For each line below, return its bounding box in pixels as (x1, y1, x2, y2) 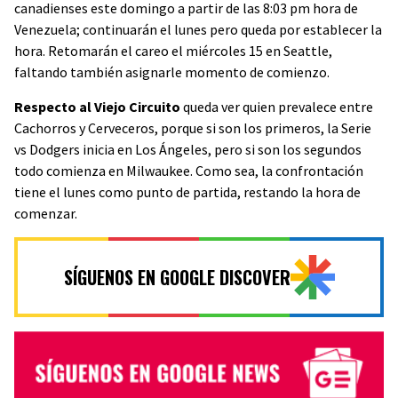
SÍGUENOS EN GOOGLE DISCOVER (63, 264, 291, 291)
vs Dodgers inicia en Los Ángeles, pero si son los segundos (14, 140, 362, 158)
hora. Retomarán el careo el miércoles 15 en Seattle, (14, 42, 332, 60)
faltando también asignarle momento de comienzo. (14, 63, 330, 81)
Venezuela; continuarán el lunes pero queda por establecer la (14, 20, 382, 38)
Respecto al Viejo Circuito (14, 98, 183, 115)
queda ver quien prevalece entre (183, 98, 373, 115)
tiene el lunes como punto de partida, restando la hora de (14, 183, 361, 201)
